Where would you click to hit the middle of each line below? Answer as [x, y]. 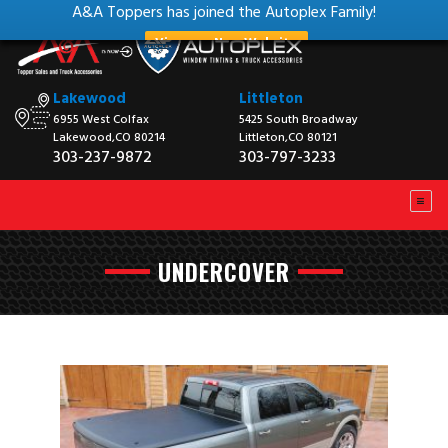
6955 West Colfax [101, 120]
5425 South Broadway [298, 120]
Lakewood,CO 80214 [109, 138]
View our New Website [226, 43]
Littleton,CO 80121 [288, 138]
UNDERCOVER [224, 272]
